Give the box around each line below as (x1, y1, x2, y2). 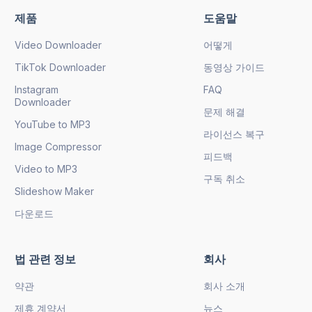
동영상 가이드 (203, 61, 265, 73)
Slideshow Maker (15, 185, 94, 197)
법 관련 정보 (15, 251, 76, 266)
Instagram (15, 83, 58, 95)
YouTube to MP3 (15, 118, 91, 130)
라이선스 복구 (203, 127, 265, 140)
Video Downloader (15, 38, 102, 51)
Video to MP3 (15, 162, 77, 175)
